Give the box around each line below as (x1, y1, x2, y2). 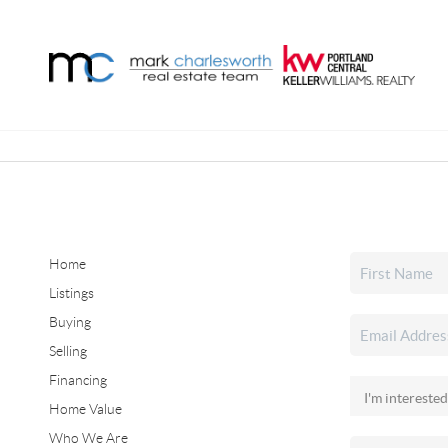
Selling (48, 343, 87, 359)
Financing (48, 372, 107, 388)
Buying (48, 314, 91, 330)
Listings (48, 285, 94, 301)
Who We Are (48, 430, 128, 446)
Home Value (48, 401, 122, 417)
